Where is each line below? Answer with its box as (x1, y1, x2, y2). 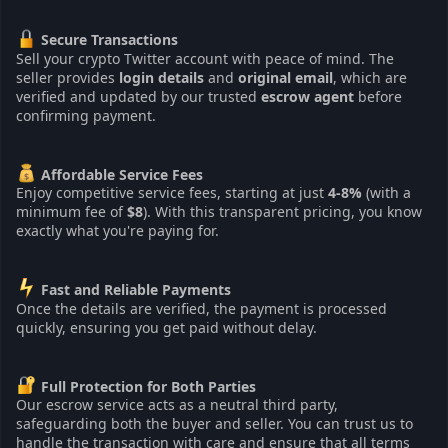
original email (238, 67, 333, 87)
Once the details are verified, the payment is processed (16, 298, 387, 318)
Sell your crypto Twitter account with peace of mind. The (16, 48, 394, 68)
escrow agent (261, 86, 354, 106)
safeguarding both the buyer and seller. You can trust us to (16, 414, 413, 434)
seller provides (16, 67, 119, 87)
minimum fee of (16, 202, 127, 222)
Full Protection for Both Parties (40, 376, 256, 396)
